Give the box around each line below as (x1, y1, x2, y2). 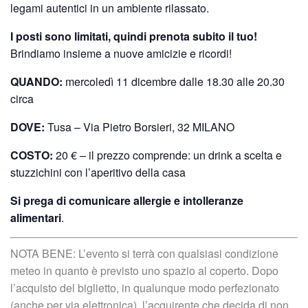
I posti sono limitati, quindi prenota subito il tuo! (10, 28, 257, 45)
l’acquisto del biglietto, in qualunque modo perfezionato (10, 280, 279, 296)
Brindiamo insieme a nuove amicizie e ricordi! (10, 45, 232, 62)
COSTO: (10, 147, 53, 164)
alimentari (10, 210, 61, 226)
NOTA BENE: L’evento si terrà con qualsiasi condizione (10, 245, 278, 262)
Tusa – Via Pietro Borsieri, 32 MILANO (45, 119, 234, 135)
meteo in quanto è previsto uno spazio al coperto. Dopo (10, 263, 278, 279)
